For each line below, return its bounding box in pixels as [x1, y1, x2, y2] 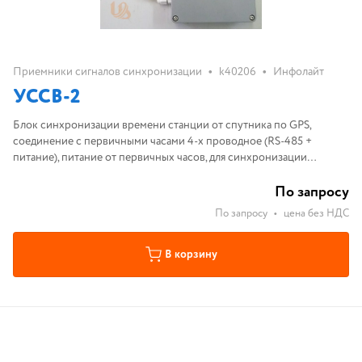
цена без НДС [284, 206, 349, 221]
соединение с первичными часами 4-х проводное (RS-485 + [13, 133, 312, 149]
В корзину [164, 246, 217, 263]
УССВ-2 [13, 83, 80, 112]
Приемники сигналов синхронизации [13, 64, 202, 80]
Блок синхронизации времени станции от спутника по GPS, [13, 117, 312, 133]
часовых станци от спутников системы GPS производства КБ [13, 166, 318, 182]
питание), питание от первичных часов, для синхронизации [13, 149, 307, 166]
